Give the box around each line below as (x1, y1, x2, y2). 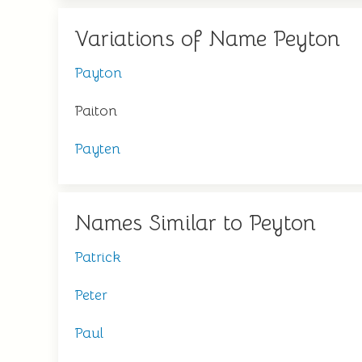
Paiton (74, 102, 117, 120)
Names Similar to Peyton (74, 209, 316, 237)
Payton (74, 64, 122, 82)
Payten (74, 140, 120, 158)
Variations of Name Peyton (74, 25, 340, 53)
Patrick (74, 248, 121, 266)
